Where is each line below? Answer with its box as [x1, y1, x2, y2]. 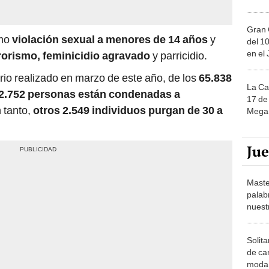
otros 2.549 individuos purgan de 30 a [33, 104, 223, 117]
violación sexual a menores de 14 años [12, 33, 208, 46]
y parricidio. [150, 49, 207, 62]
